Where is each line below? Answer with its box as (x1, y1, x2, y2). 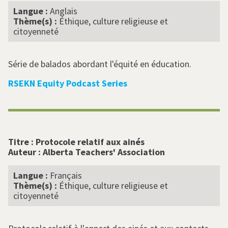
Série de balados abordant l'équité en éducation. (8, 58, 191, 70)
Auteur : (8, 146, 43, 158)
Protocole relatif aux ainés (36, 136, 145, 148)
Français (50, 169, 82, 182)
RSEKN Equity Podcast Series (8, 77, 127, 90)
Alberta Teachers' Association (43, 146, 165, 158)
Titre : (8, 136, 36, 148)
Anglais (50, 5, 77, 17)
